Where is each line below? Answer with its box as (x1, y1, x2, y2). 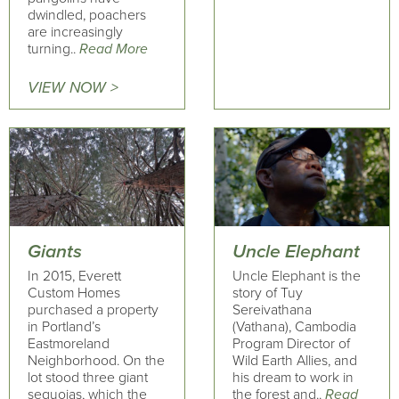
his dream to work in (232, 369, 354, 387)
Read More (79, 40, 148, 58)
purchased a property (28, 301, 159, 319)
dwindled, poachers (28, 6, 146, 24)
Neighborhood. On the (28, 352, 165, 370)
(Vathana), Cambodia (232, 318, 356, 336)
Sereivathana (232, 301, 312, 319)
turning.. (28, 40, 79, 58)
